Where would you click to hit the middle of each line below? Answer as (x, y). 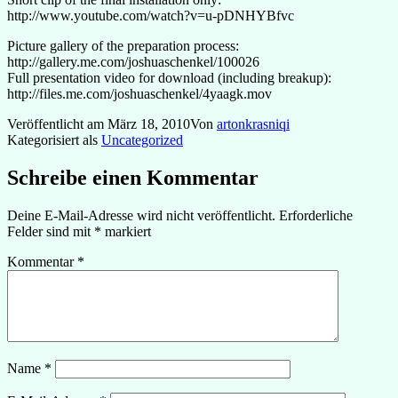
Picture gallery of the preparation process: (123, 45)
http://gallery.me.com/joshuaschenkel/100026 (133, 61)
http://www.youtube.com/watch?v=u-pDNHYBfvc (151, 15)
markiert (126, 231)
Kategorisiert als (54, 139)
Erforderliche (316, 215)
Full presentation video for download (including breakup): (169, 77)
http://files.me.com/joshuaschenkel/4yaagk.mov (139, 93)
